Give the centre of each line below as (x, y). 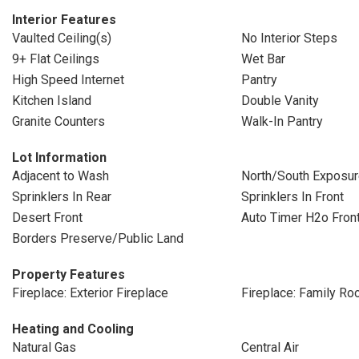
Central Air (270, 347)
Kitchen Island (52, 101)
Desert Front (47, 218)
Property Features (69, 274)
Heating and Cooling (73, 329)
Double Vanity (280, 101)
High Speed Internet (68, 80)
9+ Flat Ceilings (56, 59)
